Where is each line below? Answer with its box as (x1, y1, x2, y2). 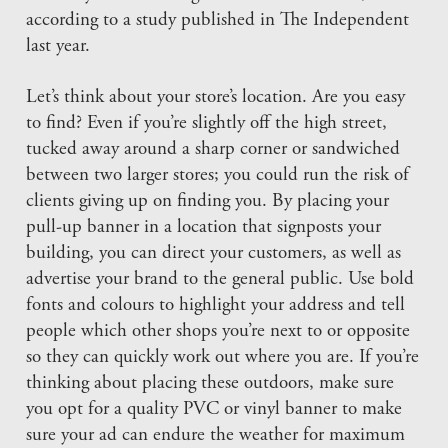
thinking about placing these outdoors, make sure (26, 374, 395, 394)
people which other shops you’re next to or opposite (26, 322, 411, 342)
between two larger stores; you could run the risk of (26, 166, 410, 186)
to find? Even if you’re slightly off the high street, (26, 114, 388, 134)
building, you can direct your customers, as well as (26, 244, 402, 264)
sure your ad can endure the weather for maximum (26, 426, 406, 446)
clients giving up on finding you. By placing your (26, 192, 390, 212)
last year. (26, 37, 91, 57)
